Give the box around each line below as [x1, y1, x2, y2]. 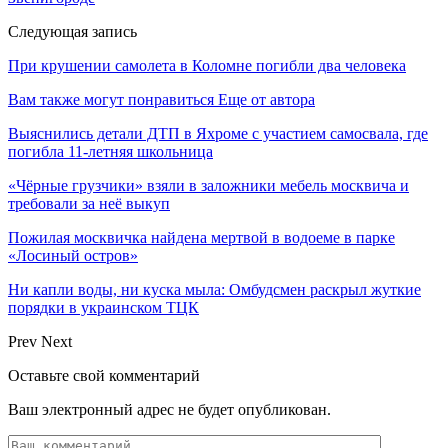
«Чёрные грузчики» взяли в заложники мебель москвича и [8, 176, 409, 194]
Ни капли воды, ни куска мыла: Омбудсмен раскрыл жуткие [8, 280, 421, 298]
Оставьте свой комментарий [8, 366, 200, 384]
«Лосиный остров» [8, 246, 138, 264]
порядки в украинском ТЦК [8, 298, 199, 316]
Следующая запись [8, 22, 137, 40]
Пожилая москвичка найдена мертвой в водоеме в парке [8, 228, 395, 246]
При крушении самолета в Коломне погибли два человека [8, 56, 406, 74]
